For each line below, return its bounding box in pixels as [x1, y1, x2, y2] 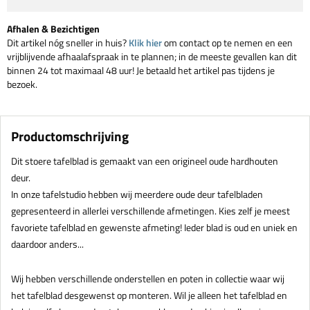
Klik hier [129, 35, 162, 51]
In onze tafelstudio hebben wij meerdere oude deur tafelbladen [11, 187, 263, 202]
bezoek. [7, 77, 37, 92]
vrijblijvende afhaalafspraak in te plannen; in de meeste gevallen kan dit [7, 49, 297, 64]
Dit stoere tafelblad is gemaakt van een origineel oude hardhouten [11, 154, 278, 169]
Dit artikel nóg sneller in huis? [7, 35, 129, 51]
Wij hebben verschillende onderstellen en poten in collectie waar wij [11, 271, 284, 286]
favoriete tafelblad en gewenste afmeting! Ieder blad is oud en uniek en [11, 220, 298, 235]
